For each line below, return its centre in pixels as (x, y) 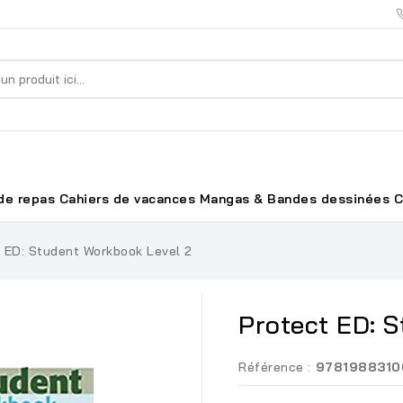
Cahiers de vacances (127, 198)
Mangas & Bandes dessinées (294, 198)
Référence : (275, 367)
